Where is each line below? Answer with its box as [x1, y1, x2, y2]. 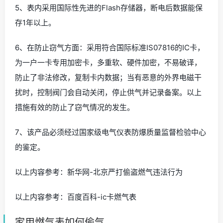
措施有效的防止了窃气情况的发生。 [15, 102, 134, 112]
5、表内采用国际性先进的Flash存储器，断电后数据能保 [15, 2, 203, 12]
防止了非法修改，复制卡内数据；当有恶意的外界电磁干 [15, 72, 202, 82]
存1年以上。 [15, 17, 56, 27]
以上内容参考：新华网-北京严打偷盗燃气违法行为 [15, 167, 183, 177]
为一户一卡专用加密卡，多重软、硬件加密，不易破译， [15, 57, 202, 67]
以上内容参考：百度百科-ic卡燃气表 [15, 192, 136, 202]
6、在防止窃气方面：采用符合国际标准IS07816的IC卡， [15, 42, 205, 52]
